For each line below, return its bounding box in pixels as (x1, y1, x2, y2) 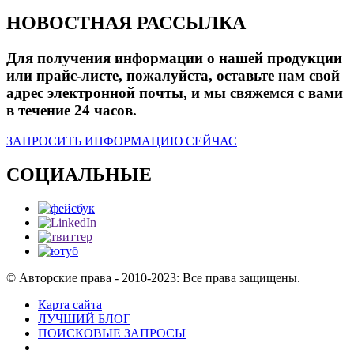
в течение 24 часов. (6, 101, 137, 119)
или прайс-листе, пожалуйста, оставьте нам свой (6, 66, 340, 84)
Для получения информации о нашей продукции (6, 49, 342, 66)
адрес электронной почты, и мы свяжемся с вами (6, 84, 343, 101)
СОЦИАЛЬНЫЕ (6, 164, 152, 185)
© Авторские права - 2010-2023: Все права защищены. (6, 270, 300, 284)
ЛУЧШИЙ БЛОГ (38, 311, 130, 326)
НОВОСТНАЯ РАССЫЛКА (6, 13, 246, 34)
